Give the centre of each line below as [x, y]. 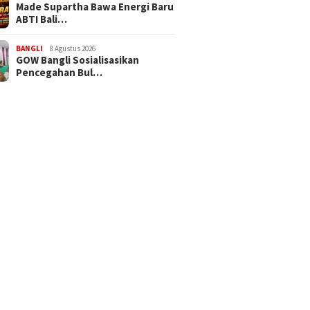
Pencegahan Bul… [60, 72]
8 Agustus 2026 [73, 48]
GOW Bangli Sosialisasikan [78, 60]
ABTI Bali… [42, 19]
